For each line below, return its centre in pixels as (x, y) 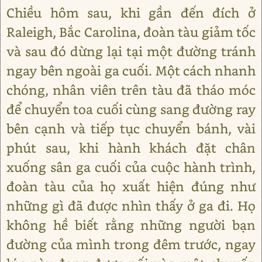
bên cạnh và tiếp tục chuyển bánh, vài (131, 128)
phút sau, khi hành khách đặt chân (131, 148)
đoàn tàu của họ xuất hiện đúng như (131, 186)
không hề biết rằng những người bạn (131, 225)
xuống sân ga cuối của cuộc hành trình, (131, 167)
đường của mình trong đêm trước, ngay (131, 244)
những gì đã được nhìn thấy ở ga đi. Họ (131, 206)
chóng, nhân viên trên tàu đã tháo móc (131, 90)
